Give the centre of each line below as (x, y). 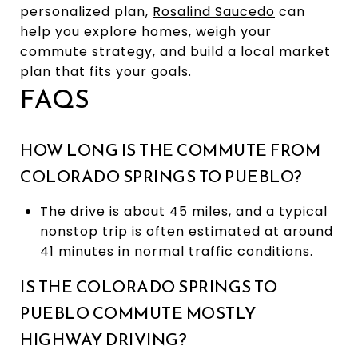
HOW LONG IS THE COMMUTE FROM (170, 149)
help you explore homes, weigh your (146, 31)
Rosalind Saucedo (214, 11)
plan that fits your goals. (106, 71)
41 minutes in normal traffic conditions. (176, 251)
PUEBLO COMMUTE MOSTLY (138, 312)
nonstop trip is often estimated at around (186, 231)
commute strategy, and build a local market (175, 51)
